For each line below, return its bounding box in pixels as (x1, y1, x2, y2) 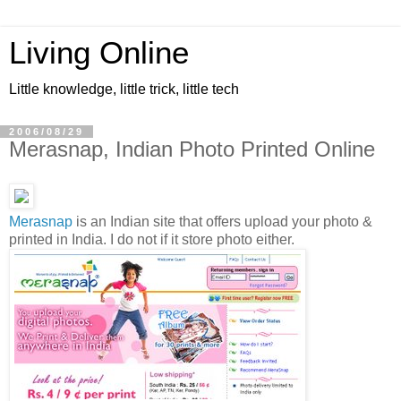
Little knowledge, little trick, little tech (9, 81, 239, 97)
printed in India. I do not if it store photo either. (9, 231, 294, 247)
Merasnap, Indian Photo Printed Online (9, 137, 375, 161)
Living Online (9, 36, 189, 70)
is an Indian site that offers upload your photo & (73, 213, 372, 229)
